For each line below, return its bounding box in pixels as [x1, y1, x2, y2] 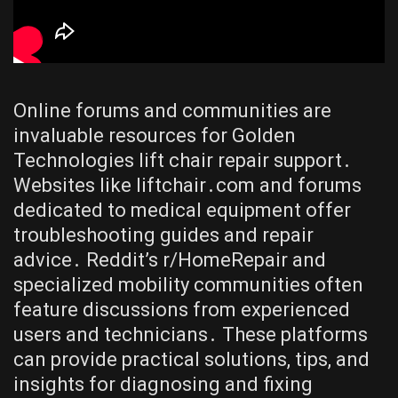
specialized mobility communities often [13, 273, 363, 296]
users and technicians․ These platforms [13, 322, 368, 346]
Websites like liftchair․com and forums [13, 173, 362, 196]
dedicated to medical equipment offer [13, 198, 351, 221]
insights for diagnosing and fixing [13, 372, 313, 395]
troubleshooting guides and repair [13, 223, 314, 246]
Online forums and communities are [13, 99, 331, 122]
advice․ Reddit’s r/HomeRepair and [13, 248, 326, 271]
